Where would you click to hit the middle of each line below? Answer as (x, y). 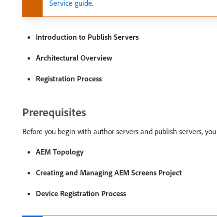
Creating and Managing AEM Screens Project (109, 172)
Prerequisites (54, 112)
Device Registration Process (81, 193)
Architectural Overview (74, 58)
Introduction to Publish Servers (87, 37)
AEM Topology (60, 152)
